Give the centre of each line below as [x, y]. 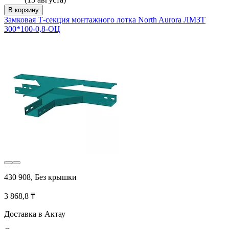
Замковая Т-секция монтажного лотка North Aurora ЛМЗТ [105, 19]
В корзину [24, 10]
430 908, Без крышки [40, 177]
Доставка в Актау [35, 214]
